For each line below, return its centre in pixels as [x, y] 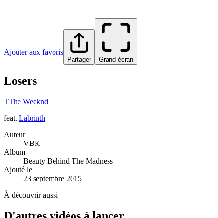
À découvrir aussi [31, 195]
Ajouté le [18, 169]
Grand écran [116, 60]
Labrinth [32, 118]
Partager [79, 60]
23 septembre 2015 [53, 178]
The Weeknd [28, 101]
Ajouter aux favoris [34, 52]
